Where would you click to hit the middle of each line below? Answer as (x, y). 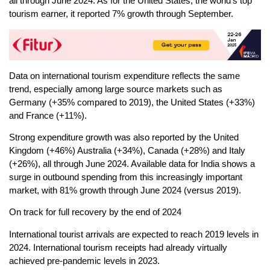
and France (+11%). (48, 115)
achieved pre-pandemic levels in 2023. (84, 260)
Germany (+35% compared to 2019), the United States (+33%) (132, 102)
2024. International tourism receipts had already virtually (118, 247)
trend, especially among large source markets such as (116, 89)
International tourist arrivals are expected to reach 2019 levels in (134, 234)
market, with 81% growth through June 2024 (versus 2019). (125, 190)
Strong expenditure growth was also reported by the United (124, 137)
